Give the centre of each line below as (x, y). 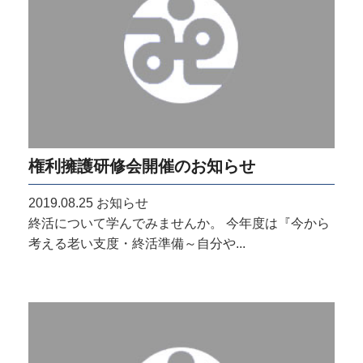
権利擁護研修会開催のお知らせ (142, 165)
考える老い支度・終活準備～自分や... (137, 243)
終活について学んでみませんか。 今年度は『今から (179, 223)
